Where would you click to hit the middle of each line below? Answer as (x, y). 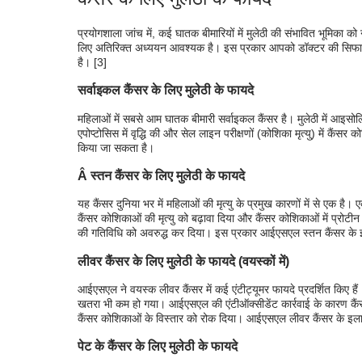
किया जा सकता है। (116, 147)
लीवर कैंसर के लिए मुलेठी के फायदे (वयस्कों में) (183, 261)
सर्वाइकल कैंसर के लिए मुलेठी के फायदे (166, 90)
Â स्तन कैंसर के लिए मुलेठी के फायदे (161, 175)
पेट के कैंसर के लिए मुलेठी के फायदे (158, 346)
